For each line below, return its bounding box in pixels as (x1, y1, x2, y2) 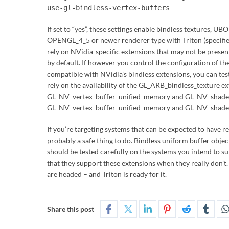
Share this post (47, 204, 94, 213)
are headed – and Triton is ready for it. (47, 170, 167, 178)
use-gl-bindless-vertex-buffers (47, 4, 170, 12)
